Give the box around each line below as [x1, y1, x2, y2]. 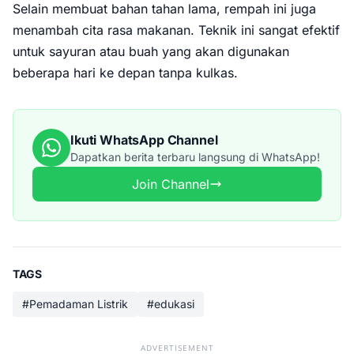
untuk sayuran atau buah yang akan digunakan [13, 43, 289, 59]
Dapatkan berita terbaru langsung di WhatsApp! [70, 150, 320, 164]
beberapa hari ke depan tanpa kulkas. [13, 65, 238, 81]
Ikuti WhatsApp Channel [70, 132, 218, 148]
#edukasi [147, 297, 194, 311]
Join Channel [132, 176, 209, 192]
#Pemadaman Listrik [22, 297, 128, 311]
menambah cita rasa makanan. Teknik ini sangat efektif [13, 22, 340, 38]
